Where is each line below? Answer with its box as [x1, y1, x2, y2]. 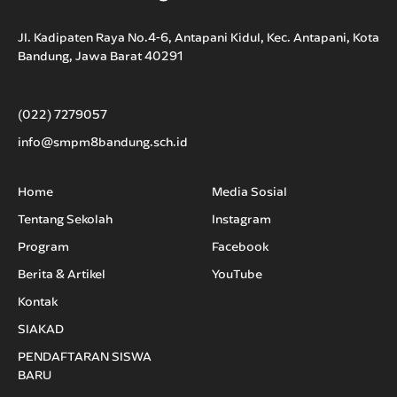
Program [18, 238, 69, 255]
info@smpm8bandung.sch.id [18, 134, 188, 151]
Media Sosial [212, 183, 287, 200]
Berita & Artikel [18, 266, 105, 283]
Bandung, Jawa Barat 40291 [18, 48, 183, 65]
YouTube [212, 266, 262, 283]
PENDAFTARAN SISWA [18, 348, 152, 365]
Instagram [212, 211, 271, 228]
